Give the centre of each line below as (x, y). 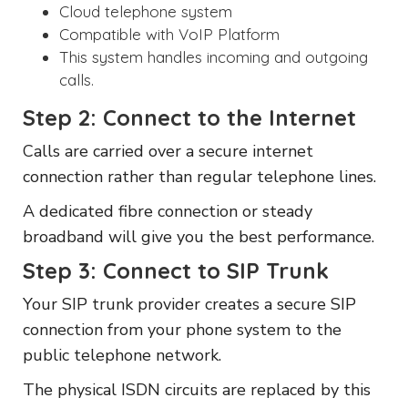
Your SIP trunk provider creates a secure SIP (189, 304)
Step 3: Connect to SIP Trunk (176, 270)
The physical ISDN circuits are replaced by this (197, 389)
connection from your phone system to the (182, 329)
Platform (246, 34)
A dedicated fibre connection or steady (168, 211)
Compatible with (119, 34)
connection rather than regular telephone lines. (199, 176)
